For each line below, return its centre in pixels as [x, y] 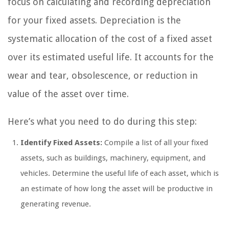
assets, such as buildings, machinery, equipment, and [113, 158]
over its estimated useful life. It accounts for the [111, 57]
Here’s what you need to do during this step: [102, 122]
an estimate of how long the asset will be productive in [117, 189]
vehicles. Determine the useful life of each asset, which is [120, 174]
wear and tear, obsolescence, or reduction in [103, 76]
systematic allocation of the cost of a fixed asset [110, 39]
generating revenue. [56, 204]
